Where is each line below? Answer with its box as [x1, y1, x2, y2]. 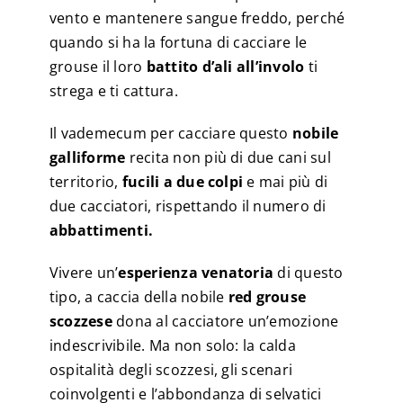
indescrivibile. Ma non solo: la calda [49, 336, 296, 356]
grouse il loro [49, 57, 147, 77]
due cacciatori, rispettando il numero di [49, 196, 327, 217]
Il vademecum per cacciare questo [49, 123, 292, 144]
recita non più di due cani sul [125, 148, 331, 168]
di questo [273, 263, 344, 283]
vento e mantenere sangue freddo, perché [49, 8, 345, 29]
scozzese [49, 311, 112, 332]
